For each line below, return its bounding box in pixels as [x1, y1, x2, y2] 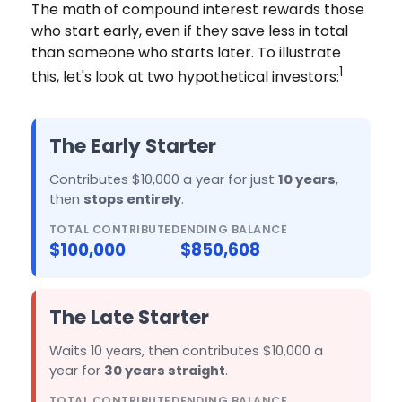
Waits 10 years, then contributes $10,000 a [49, 341, 323, 360]
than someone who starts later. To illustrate [31, 42, 341, 64]
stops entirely [83, 189, 181, 208]
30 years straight [104, 361, 225, 380]
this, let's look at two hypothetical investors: [31, 66, 339, 88]
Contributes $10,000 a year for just [49, 170, 278, 188]
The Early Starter [49, 131, 216, 160]
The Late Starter [49, 302, 209, 331]
